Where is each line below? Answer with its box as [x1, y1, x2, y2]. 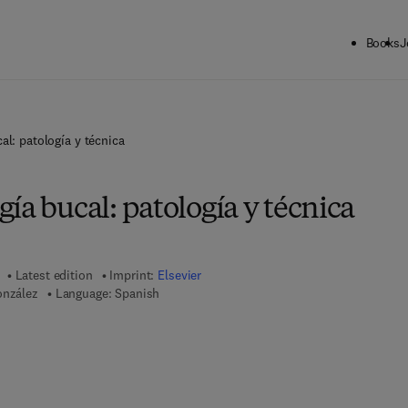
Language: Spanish [55, 285, 160, 301]
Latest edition [15, 267, 93, 283]
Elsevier [158, 267, 202, 283]
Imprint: [109, 267, 158, 283]
